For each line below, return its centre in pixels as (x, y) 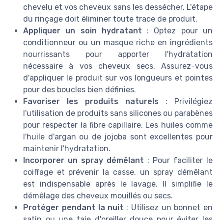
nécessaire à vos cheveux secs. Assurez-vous (118, 66)
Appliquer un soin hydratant (82, 30)
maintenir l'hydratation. (67, 148)
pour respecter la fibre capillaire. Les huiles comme (118, 125)
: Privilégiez (186, 101)
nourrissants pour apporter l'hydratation (118, 54)
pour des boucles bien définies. (80, 89)
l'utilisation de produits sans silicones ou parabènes (118, 113)
